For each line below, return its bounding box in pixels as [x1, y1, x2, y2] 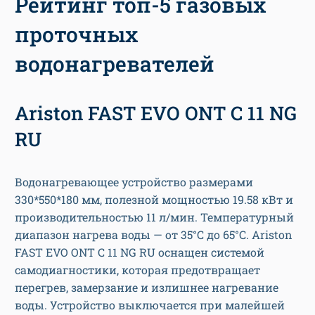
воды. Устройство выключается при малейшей [15, 297, 285, 313]
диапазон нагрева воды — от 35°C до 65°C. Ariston [15, 227, 292, 243]
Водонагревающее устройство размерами [15, 174, 253, 190]
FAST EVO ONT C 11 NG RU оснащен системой [15, 245, 264, 260]
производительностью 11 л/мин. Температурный [15, 210, 294, 225]
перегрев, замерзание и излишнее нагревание [15, 280, 278, 295]
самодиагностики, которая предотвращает [15, 262, 260, 278]
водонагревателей [15, 50, 214, 78]
